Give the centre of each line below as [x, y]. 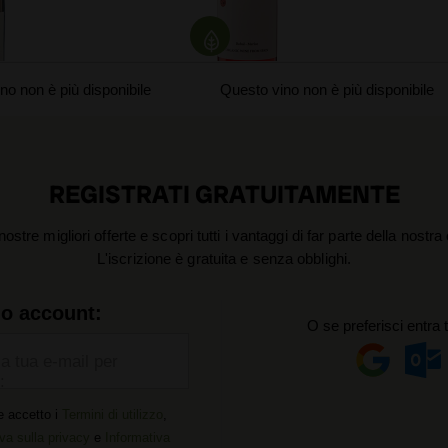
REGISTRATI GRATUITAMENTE [224, 194]
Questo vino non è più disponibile [326, 89]
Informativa [137, 437]
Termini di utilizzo [112, 414]
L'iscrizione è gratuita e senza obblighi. [224, 258]
